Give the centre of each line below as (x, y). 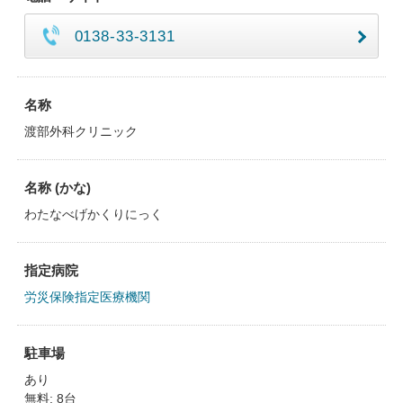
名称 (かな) (57, 188)
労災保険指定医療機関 (87, 297)
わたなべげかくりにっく (93, 214)
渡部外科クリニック (81, 131)
